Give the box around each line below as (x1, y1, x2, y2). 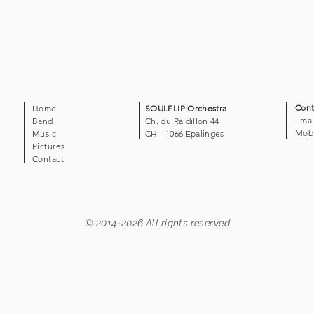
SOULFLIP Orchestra (145, 103, 227, 114)
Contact (32, 153, 64, 164)
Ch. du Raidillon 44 (145, 116, 219, 126)
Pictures (32, 141, 65, 151)
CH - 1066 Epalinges (145, 128, 224, 139)
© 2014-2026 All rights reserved (84, 217, 231, 228)
